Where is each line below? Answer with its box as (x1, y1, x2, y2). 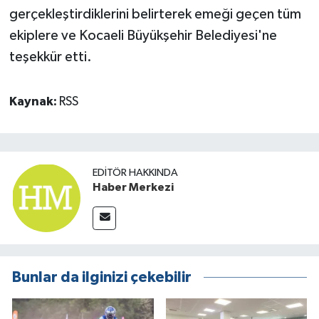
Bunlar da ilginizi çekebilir (12, 269, 192, 285)
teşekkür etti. (9, 50, 92, 65)
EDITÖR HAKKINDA (93, 167, 178, 178)
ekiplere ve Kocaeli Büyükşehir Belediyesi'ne (9, 28, 277, 43)
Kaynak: (9, 95, 59, 109)
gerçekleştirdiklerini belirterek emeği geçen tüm (9, 7, 301, 22)
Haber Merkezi (93, 182, 174, 193)
